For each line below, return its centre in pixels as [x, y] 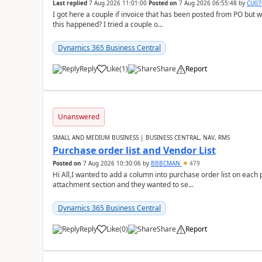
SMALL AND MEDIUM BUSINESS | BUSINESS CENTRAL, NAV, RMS [141, 137]
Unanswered [78, 117]
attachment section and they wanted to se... [123, 185]
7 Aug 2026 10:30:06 [112, 163]
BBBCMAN [166, 163]
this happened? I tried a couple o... [108, 24]
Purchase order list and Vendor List [134, 150]
